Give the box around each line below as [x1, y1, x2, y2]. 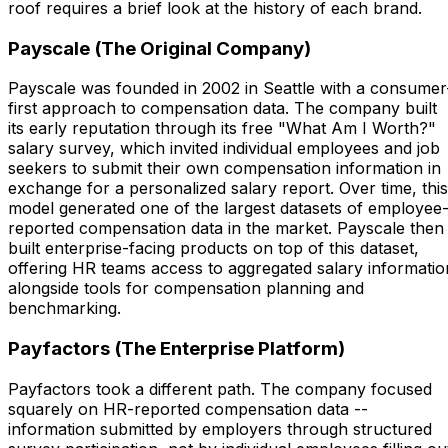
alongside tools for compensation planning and [8, 278, 364, 299]
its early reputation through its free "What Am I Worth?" [8, 118, 436, 139]
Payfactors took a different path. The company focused [8, 378, 432, 399]
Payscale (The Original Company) [8, 36, 311, 60]
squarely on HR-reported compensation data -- [8, 398, 368, 419]
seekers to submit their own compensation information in [8, 158, 441, 179]
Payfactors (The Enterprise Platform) [8, 336, 345, 360]
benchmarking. [8, 298, 121, 319]
